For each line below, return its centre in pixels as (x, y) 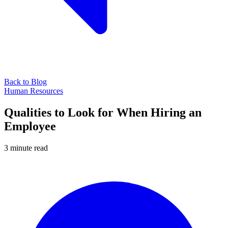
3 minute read (26, 148)
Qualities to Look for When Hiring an (103, 112)
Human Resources (34, 91)
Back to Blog (25, 82)
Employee (30, 126)
